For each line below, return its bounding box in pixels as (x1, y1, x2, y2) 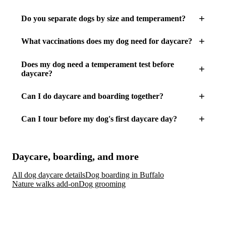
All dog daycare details (12, 170, 85, 179)
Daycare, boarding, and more (12, 150, 139, 162)
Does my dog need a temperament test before (21, 60, 174, 69)
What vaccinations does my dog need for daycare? (21, 37, 192, 46)
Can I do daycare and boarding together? (21, 91, 163, 100)
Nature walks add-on (12, 179, 79, 188)
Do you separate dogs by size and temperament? (21, 14, 186, 23)
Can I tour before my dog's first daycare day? (21, 114, 177, 123)
